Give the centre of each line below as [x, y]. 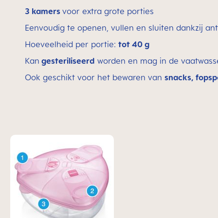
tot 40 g [134, 44]
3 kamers [44, 11]
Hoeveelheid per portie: [72, 44]
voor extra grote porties [108, 11]
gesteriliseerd [67, 61]
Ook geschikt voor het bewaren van [95, 77]
